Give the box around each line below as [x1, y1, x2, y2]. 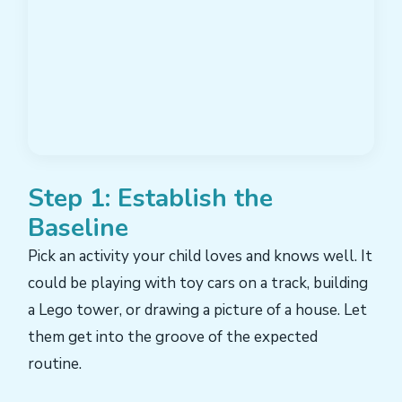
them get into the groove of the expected [28, 326, 318, 347]
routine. [28, 353, 82, 374]
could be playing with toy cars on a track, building [28, 272, 368, 293]
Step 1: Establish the [28, 180, 273, 215]
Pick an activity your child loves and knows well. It [28, 245, 372, 267]
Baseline [28, 210, 128, 245]
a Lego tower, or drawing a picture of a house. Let [28, 299, 367, 320]
